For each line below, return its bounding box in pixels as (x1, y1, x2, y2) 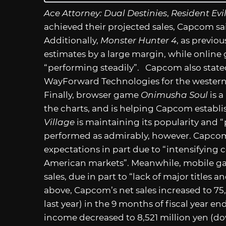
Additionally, (44, 35, 100, 45)
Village (44, 117, 75, 127)
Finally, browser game (44, 89, 141, 100)
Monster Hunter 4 (100, 35, 177, 45)
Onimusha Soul (141, 89, 208, 100)
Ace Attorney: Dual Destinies (44, 8, 167, 18)
